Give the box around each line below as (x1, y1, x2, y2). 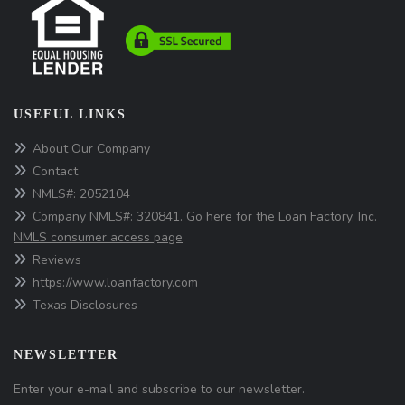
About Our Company (33, 139, 150, 157)
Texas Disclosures (33, 296, 137, 314)
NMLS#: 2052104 (33, 184, 130, 202)
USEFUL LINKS (14, 107, 127, 121)
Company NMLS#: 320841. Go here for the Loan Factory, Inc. (33, 207, 377, 225)
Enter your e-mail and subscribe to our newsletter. (14, 380, 305, 398)
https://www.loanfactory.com (33, 273, 198, 291)
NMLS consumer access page (14, 228, 183, 246)
